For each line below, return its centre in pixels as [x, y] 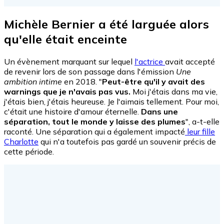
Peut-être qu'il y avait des [153, 81]
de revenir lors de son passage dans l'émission [90, 71]
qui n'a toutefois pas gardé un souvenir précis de [127, 141]
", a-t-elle [202, 121]
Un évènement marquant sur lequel [69, 61]
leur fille [200, 131]
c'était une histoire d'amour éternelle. [72, 111]
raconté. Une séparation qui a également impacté [94, 131]
